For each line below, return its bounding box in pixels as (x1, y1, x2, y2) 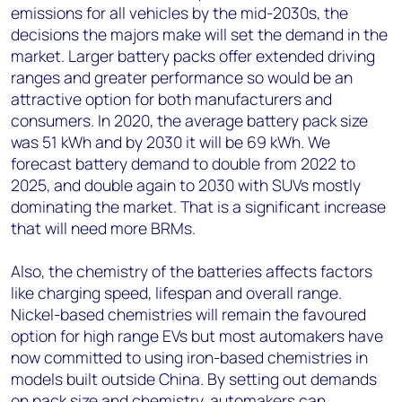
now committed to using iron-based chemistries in (11, 346, 368, 368)
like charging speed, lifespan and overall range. (11, 282, 342, 303)
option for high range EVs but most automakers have (11, 325, 383, 346)
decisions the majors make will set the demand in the (11, 23, 388, 45)
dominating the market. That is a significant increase (11, 196, 386, 217)
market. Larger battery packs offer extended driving (11, 45, 375, 66)
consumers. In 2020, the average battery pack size (11, 109, 368, 131)
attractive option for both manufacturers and (11, 88, 332, 109)
